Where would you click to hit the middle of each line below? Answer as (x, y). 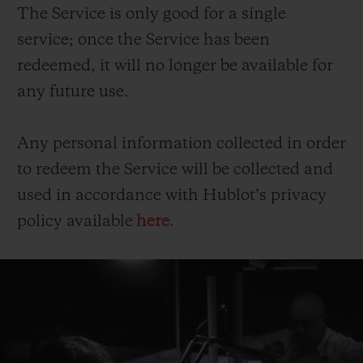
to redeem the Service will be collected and (175, 171)
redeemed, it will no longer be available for (175, 67)
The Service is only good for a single (152, 15)
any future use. (73, 93)
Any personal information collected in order (181, 145)
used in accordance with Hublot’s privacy (172, 196)
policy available (77, 222)
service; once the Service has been (143, 41)
